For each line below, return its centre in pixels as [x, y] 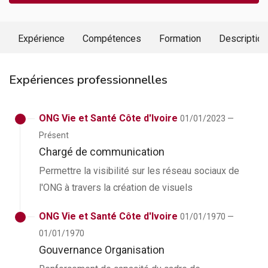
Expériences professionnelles [88, 80]
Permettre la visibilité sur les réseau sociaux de [139, 171]
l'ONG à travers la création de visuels [116, 188]
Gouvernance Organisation [102, 250]
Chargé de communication [102, 152]
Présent [54, 135]
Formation [180, 39]
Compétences [112, 39]
